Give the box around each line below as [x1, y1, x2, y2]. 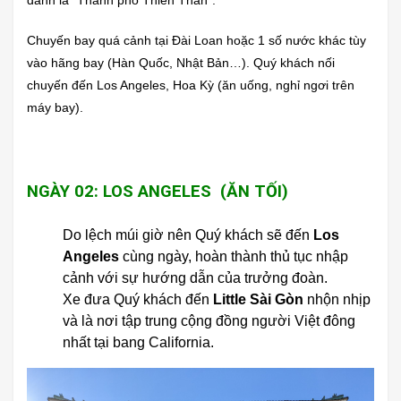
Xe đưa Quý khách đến [63, 292, 213, 307]
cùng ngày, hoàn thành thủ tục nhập [119, 249, 348, 264]
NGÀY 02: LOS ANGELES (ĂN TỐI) [27, 182, 288, 201]
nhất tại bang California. [63, 335, 214, 350]
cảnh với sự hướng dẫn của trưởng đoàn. [63, 270, 328, 286]
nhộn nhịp [303, 292, 371, 307]
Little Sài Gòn [213, 292, 303, 307]
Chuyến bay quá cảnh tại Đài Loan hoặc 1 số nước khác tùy [27, 33, 366, 47]
